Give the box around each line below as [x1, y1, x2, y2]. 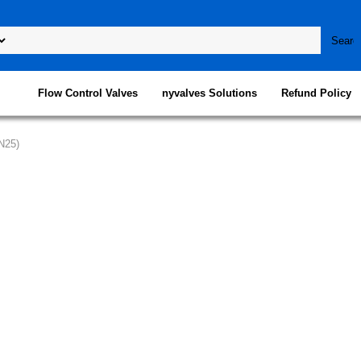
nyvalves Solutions [162, 87, 257, 99]
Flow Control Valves [38, 87, 138, 99]
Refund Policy [281, 87, 351, 99]
